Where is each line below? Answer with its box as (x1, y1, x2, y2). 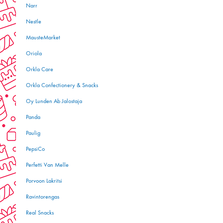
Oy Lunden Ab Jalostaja (26, 99, 82, 105)
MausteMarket (26, 35, 60, 41)
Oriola (26, 51, 42, 57)
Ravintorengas (26, 194, 59, 200)
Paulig (26, 130, 40, 136)
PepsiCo (26, 146, 45, 152)
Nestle (26, 19, 41, 25)
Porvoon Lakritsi (26, 178, 62, 184)
